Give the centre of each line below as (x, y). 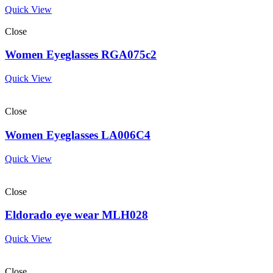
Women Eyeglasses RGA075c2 (81, 55)
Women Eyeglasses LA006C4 (78, 135)
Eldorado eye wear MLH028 (76, 215)
